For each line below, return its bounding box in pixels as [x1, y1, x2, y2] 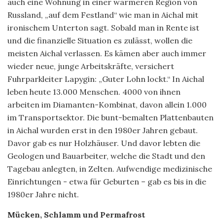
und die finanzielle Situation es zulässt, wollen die [7, 35, 192, 45]
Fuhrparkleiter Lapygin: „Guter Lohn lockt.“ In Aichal [7, 74, 204, 84]
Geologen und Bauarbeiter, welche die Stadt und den [7, 150, 205, 161]
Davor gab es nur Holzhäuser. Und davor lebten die [7, 138, 200, 148]
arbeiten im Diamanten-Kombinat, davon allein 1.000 [7, 99, 207, 110]
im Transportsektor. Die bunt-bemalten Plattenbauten [7, 112, 214, 122]
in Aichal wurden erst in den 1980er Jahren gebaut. [7, 125, 198, 135]
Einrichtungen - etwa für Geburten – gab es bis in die [7, 176, 206, 186]
